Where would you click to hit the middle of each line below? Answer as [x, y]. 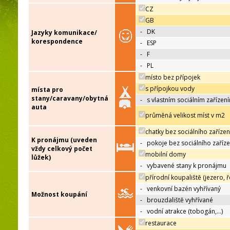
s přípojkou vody [170, 89]
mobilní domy [166, 155]
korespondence [57, 42]
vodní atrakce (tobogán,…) [185, 212]
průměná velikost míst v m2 [185, 116]
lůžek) [41, 158]
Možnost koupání [59, 195]
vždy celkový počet [62, 149]
